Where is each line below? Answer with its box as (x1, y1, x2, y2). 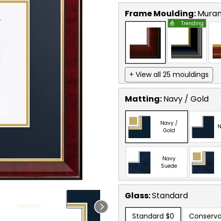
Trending (181, 19, 204, 27)
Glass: (125, 189, 152, 201)
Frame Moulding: (125, 7, 197, 19)
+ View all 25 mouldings (129, 69, 209, 79)
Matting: (125, 93, 163, 105)
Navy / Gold (163, 93, 209, 105)
